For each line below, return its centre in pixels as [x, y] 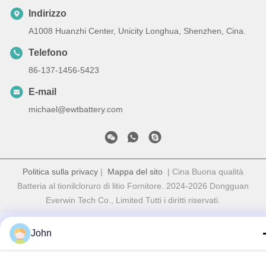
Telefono [48, 53]
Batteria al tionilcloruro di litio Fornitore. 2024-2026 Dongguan [133, 186]
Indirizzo [47, 14]
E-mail [42, 92]
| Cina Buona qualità [203, 172]
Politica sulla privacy [60, 172]
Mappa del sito [135, 172]
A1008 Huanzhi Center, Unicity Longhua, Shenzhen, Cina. [137, 31]
